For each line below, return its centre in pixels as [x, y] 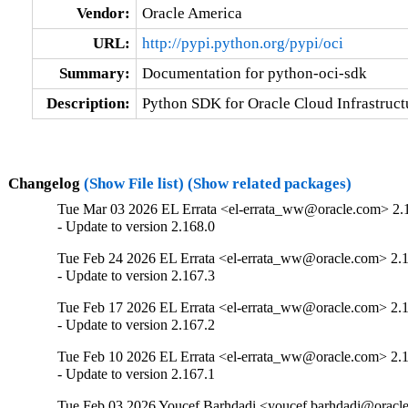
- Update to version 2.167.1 [137, 374]
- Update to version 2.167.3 [137, 276]
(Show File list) [133, 183]
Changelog [46, 183]
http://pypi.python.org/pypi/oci [242, 43]
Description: [88, 103]
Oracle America [192, 13]
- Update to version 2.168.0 [137, 227]
